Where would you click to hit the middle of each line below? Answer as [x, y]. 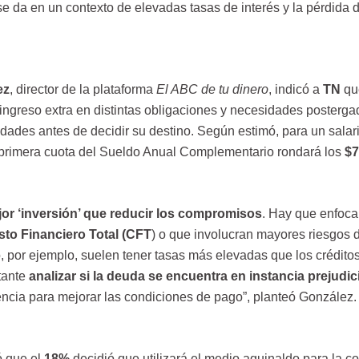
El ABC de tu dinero [212, 90]
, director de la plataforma [83, 90]
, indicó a [295, 90]
